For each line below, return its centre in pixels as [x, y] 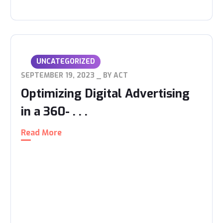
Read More [42, 133]
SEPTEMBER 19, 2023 [58, 75]
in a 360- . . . [55, 111]
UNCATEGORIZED [66, 61]
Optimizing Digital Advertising [106, 94]
